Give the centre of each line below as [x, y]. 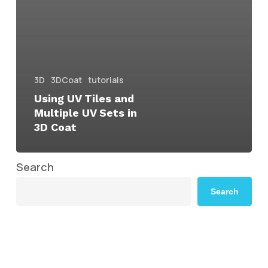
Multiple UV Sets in [85, 113]
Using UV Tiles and [84, 99]
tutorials [106, 80]
